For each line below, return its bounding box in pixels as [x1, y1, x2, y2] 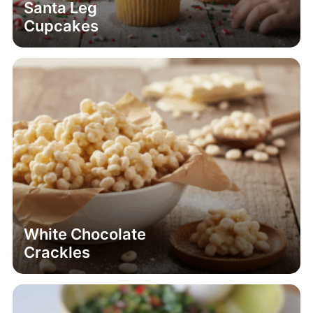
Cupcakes [24, 17, 99, 36]
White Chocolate [24, 224, 147, 243]
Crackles [24, 242, 91, 261]
